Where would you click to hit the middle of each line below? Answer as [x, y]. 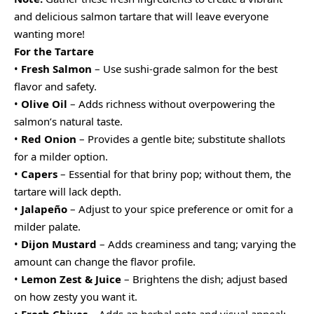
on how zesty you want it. [76, 296]
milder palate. [47, 226]
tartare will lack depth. [68, 191]
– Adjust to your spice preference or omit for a [180, 209]
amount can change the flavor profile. [105, 261]
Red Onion [49, 138]
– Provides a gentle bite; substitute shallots [181, 138]
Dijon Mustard [59, 244]
